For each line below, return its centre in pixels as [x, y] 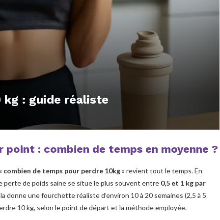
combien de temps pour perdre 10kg [62, 170]
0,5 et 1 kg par [183, 183]
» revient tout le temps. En [161, 170]
